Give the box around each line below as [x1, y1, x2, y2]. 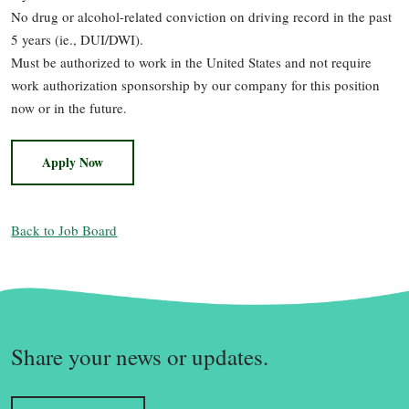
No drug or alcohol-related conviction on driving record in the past [11, 7, 393, 26]
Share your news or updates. [11, 341, 269, 372]
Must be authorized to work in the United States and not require [11, 53, 372, 72]
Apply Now [42, 152, 104, 173]
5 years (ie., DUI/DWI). [11, 30, 144, 49]
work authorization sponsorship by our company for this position [11, 76, 381, 95]
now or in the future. [11, 99, 128, 118]
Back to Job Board [11, 221, 118, 240]
